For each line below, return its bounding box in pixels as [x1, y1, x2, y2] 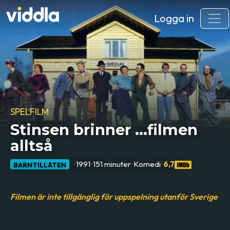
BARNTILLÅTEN [13, 160, 67, 169]
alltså [10, 137, 53, 155]
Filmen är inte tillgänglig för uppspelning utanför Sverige [10, 191, 218, 202]
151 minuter [93, 159, 131, 169]
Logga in [154, 12, 194, 25]
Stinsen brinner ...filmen [10, 121, 198, 139]
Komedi [133, 159, 161, 169]
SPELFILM [10, 105, 49, 118]
